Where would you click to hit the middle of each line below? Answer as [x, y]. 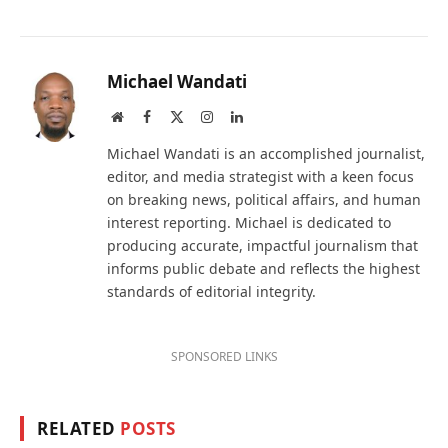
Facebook [177, 115]
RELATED [79, 428]
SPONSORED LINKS [224, 356]
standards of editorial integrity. [211, 291]
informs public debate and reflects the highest [263, 268]
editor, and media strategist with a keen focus [260, 176]
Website [144, 115]
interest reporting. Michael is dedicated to [249, 222]
